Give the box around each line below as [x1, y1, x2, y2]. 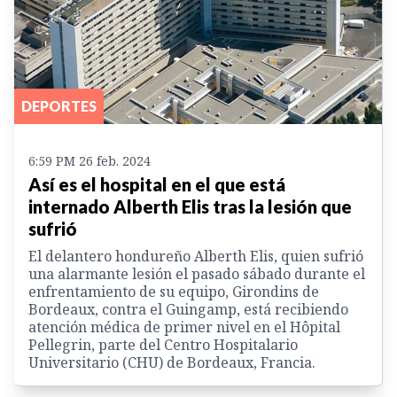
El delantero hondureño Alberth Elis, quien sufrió [28, 246, 363, 267]
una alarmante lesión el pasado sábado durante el [28, 264, 365, 284]
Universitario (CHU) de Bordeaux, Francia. [28, 353, 315, 373]
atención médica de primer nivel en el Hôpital [28, 317, 340, 338]
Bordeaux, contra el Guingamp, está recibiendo [28, 300, 348, 320]
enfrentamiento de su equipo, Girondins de [28, 282, 319, 302]
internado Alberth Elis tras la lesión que [28, 196, 352, 218]
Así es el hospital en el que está [28, 174, 285, 196]
